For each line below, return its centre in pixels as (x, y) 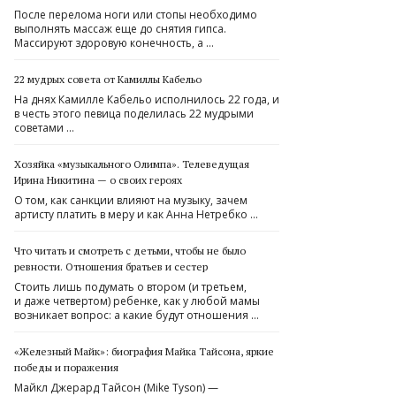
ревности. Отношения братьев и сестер (111, 267)
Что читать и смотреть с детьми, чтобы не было (130, 251)
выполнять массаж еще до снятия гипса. (120, 29)
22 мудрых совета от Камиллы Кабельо (108, 79)
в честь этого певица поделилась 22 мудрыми (134, 114)
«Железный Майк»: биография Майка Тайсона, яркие (144, 351)
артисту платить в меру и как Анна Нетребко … (136, 214)
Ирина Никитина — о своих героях (98, 180)
